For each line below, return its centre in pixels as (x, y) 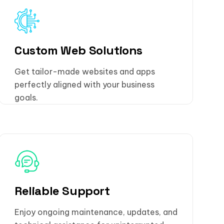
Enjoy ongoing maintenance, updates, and (96, 212)
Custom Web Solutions (78, 50)
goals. (26, 97)
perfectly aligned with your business (84, 84)
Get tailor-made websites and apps (85, 71)
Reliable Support (62, 190)
